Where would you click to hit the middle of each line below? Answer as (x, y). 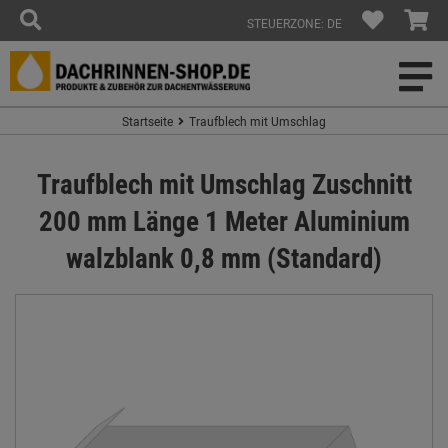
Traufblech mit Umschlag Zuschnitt (224, 183)
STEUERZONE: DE (294, 23)
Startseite (147, 121)
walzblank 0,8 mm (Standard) (224, 257)
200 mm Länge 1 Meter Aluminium (224, 220)
